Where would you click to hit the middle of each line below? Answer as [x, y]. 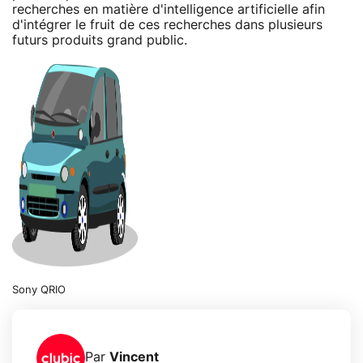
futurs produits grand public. [100, 40]
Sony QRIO [39, 290]
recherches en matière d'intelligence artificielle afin [169, 9]
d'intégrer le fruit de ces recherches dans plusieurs [167, 25]
